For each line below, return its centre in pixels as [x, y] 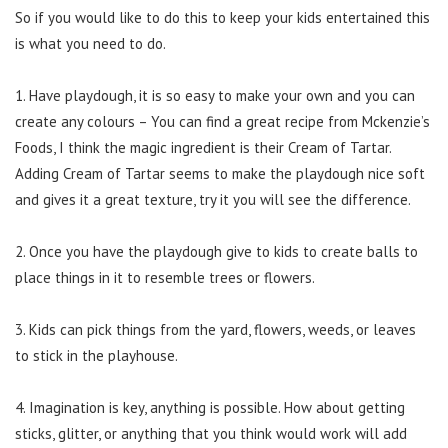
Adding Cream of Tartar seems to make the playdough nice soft [220, 174]
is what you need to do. [90, 44]
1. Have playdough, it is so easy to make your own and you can [215, 96]
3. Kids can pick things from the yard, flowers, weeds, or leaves [215, 330]
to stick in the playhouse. [96, 356]
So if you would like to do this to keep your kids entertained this [222, 18]
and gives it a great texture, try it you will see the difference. [213, 200]
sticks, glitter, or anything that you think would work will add [211, 434]
